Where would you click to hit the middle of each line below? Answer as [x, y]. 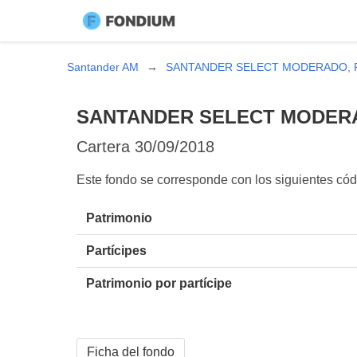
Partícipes [116, 250]
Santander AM [103, 67]
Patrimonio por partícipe [159, 283]
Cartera [106, 146]
